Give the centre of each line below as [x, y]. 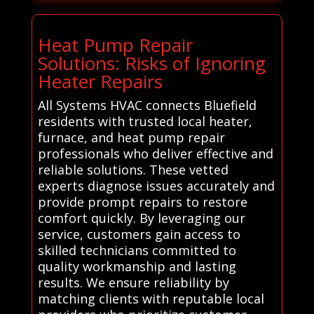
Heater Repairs [100, 81]
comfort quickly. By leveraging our [141, 218]
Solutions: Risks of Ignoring [151, 63]
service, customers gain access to [139, 234]
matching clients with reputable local [151, 298]
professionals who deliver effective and [155, 153]
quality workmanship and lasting [137, 266]
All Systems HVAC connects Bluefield [147, 105]
